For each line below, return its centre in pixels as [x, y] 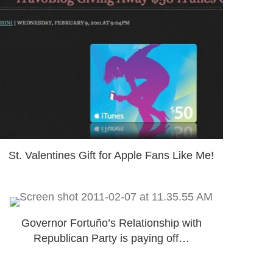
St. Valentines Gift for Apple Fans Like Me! [112, 155]
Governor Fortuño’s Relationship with [111, 223]
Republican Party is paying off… [111, 238]
